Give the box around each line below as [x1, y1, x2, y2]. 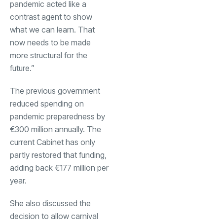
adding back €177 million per [10, 162, 109, 173]
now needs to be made [10, 37, 91, 47]
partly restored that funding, [10, 149, 107, 160]
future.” [10, 63, 35, 73]
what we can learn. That [10, 24, 95, 35]
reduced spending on [10, 98, 84, 109]
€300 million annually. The [10, 124, 101, 134]
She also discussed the [10, 198, 91, 208]
